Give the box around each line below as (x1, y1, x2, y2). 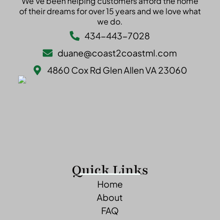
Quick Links (71, 161, 148, 179)
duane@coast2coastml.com (57, 47, 177, 59)
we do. (97, 16, 123, 27)
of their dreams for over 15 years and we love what (19, 6, 201, 17)
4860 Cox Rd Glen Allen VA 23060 (47, 64, 188, 76)
